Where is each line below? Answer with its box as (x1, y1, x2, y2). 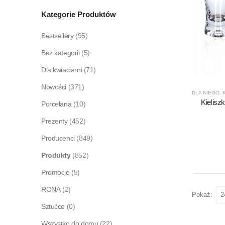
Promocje (41, 168, 70, 176)
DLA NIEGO (192, 90, 219, 96)
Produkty (41, 151, 71, 159)
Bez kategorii (41, 48, 80, 57)
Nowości (41, 82, 67, 91)
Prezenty (41, 117, 68, 125)
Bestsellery (41, 31, 74, 40)
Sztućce (41, 202, 65, 210)
